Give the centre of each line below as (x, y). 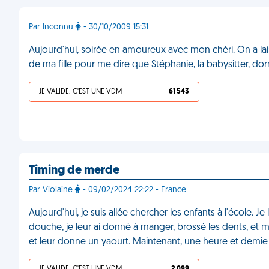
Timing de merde (74, 171)
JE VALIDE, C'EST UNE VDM (80, 92)
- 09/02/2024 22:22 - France (133, 190)
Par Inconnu (52, 27)
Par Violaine (52, 190)
